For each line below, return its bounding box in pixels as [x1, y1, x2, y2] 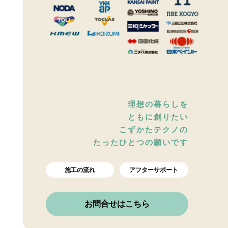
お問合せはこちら [84, 199, 150, 209]
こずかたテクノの [119, 125, 188, 134]
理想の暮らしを [127, 100, 188, 109]
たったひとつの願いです [93, 138, 188, 147]
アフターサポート [129, 166, 179, 174]
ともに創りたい [127, 112, 188, 122]
